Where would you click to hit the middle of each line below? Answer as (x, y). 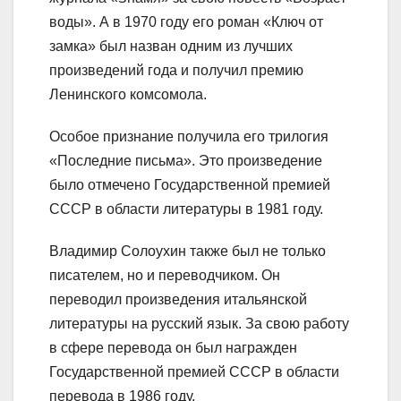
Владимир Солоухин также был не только (188, 252)
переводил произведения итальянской (178, 300)
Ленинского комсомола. (128, 95)
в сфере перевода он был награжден (173, 348)
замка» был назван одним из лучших (171, 47)
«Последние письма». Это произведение (186, 161)
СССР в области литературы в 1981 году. (186, 209)
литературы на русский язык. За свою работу (199, 324)
